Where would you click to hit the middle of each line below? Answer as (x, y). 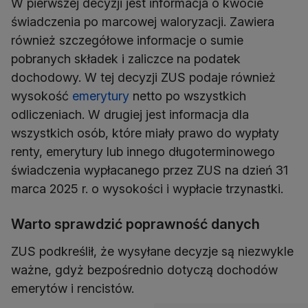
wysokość (42, 96)
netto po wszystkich (188, 96)
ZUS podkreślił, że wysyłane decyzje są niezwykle (152, 252)
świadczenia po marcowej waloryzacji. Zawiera (143, 22)
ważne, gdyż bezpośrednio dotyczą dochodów (144, 270)
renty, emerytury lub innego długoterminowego (143, 152)
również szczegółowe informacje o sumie (127, 41)
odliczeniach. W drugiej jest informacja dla (130, 115)
